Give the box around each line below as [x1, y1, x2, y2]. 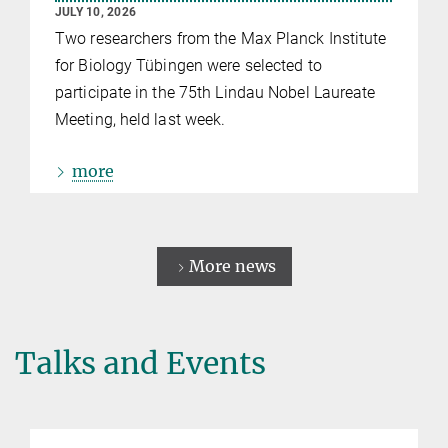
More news [188, 255, 276, 276]
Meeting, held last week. [55, 110, 226, 130]
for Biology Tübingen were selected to [55, 56, 322, 76]
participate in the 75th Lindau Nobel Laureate [55, 83, 376, 103]
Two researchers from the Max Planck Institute [55, 29, 387, 49]
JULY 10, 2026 [55, 4, 137, 19]
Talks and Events [15, 344, 266, 383]
